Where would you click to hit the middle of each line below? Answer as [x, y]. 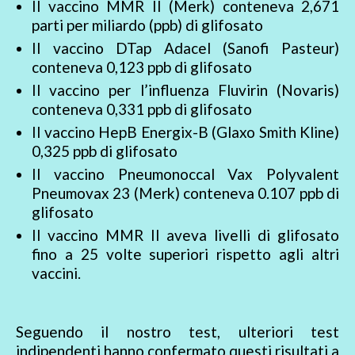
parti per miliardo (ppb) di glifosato [147, 25]
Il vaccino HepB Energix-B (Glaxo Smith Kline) [185, 132]
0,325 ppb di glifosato [105, 151]
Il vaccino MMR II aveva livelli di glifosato [185, 235]
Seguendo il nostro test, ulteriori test [177, 332]
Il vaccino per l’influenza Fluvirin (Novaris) [185, 90]
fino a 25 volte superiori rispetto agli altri [185, 254]
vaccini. [56, 273]
